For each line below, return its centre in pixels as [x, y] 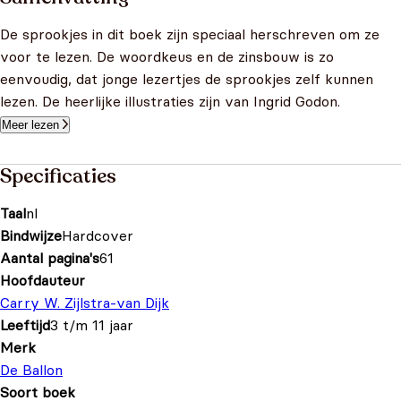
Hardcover [98, 235]
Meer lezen [30, 125]
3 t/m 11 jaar [92, 325]
